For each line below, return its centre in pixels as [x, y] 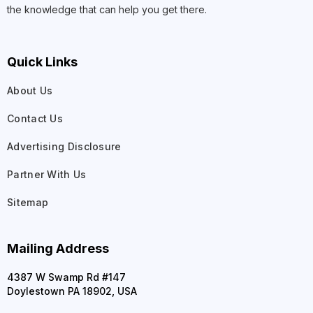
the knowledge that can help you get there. [107, 9]
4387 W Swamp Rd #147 [66, 277]
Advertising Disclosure [64, 146]
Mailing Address [58, 248]
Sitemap [28, 202]
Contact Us [35, 118]
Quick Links [42, 61]
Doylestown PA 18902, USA [72, 291]
